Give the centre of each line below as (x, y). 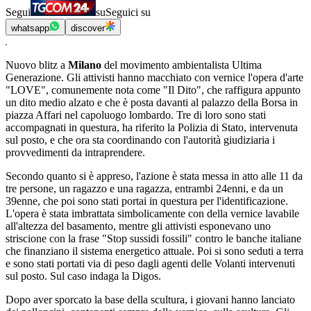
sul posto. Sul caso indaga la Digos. (83, 276)
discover (88, 28)
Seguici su (128, 12)
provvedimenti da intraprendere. (75, 152)
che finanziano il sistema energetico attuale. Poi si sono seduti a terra (154, 251)
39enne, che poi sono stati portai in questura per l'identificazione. (147, 201)
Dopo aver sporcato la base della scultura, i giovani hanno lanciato (150, 300)
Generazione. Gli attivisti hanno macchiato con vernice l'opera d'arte (154, 77)
